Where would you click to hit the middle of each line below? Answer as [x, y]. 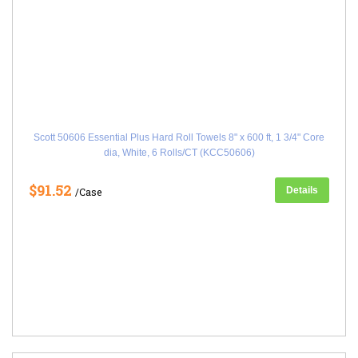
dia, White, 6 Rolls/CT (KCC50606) [179, 153]
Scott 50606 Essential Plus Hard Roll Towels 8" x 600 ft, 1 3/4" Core [179, 137]
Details [302, 190]
